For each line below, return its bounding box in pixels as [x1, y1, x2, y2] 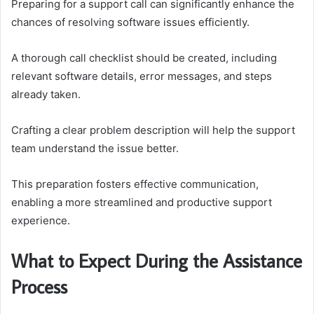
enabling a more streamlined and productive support [11, 196, 272, 209]
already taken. [11, 88, 81, 101]
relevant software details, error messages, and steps [11, 69, 272, 83]
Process [11, 274, 67, 299]
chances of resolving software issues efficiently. [11, 15, 250, 29]
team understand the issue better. [11, 142, 179, 155]
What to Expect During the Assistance [11, 248, 302, 273]
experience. [11, 214, 70, 227]
